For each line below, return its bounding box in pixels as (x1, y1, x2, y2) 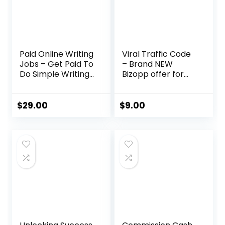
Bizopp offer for (122, 68, 184, 80)
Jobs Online (20, 78, 66, 90)
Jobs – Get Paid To (20, 58, 94, 70)
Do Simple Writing (20, 68, 90, 80)
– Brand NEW (122, 58, 173, 70)
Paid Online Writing (20, 48, 94, 60)
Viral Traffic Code (122, 48, 191, 60)
